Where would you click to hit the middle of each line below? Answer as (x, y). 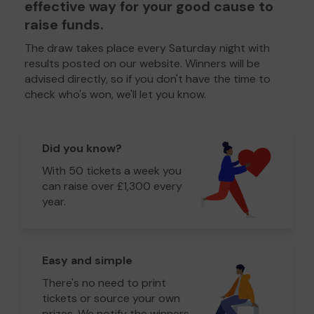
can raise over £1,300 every (112, 186)
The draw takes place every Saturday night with (147, 48)
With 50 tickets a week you (112, 170)
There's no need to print (104, 282)
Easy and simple (87, 260)
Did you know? (82, 148)
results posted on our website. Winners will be (142, 63)
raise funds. (64, 24)
